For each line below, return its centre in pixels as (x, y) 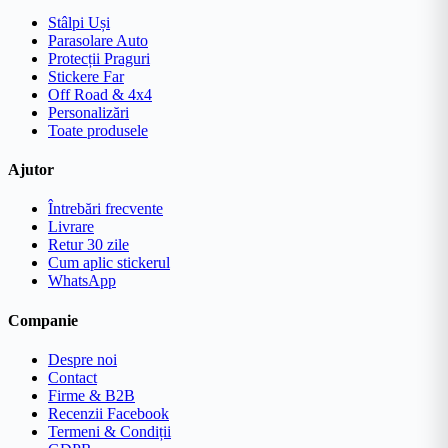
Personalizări (88, 112)
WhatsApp (82, 281)
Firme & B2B (91, 395)
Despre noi (82, 359)
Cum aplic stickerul (109, 263)
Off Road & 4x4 (100, 94)
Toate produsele (98, 130)
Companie (43, 320)
